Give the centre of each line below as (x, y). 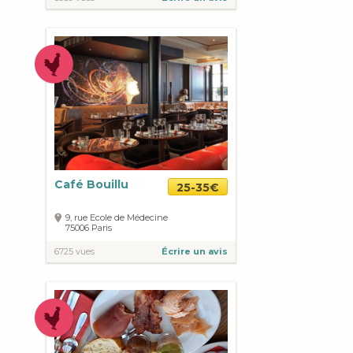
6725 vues (74, 252)
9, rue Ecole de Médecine (117, 218)
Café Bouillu (91, 185)
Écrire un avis (195, 252)
